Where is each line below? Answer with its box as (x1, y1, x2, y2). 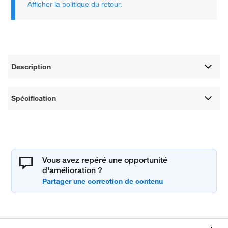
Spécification (11, 93, 56, 103)
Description (11, 62, 51, 71)
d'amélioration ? (42, 165, 103, 175)
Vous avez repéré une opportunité (42, 155, 168, 165)
